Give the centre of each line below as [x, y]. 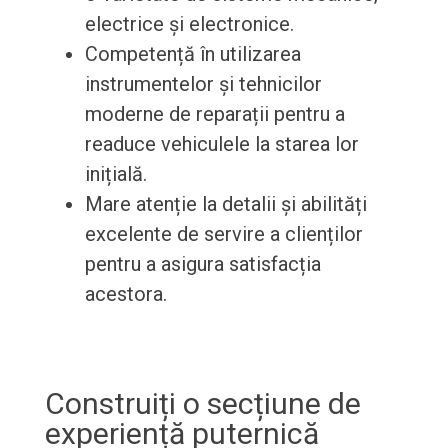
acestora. [125, 294]
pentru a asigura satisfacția [202, 264]
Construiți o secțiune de [202, 404]
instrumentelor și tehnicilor [203, 84]
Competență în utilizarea [192, 54]
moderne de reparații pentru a [214, 114]
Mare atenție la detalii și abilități [225, 204]
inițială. [115, 174]
